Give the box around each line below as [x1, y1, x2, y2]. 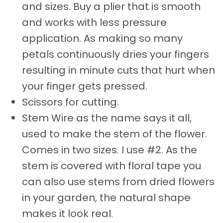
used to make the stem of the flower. [22, 126, 207, 141]
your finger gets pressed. [22, 79, 147, 93]
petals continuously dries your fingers [22, 47, 209, 61]
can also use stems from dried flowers [22, 174, 215, 189]
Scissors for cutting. [22, 95, 119, 109]
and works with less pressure [22, 15, 167, 29]
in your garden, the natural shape [22, 190, 191, 205]
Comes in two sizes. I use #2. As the [22, 142, 197, 157]
